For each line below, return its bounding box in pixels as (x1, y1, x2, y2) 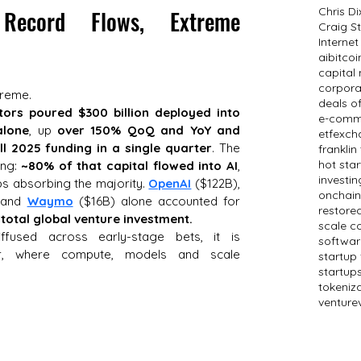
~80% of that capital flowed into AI (21, 158, 239, 173)
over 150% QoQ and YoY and (56, 122, 241, 138)
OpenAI (148, 176, 192, 191)
